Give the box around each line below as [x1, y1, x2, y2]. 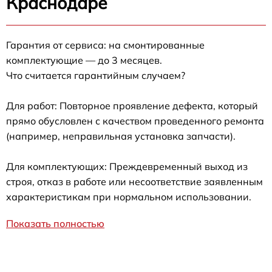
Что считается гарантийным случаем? [6, 69, 185, 81]
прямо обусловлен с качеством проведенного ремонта [6, 114, 264, 127]
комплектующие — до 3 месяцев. [6, 53, 162, 66]
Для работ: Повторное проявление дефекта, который [6, 99, 258, 112]
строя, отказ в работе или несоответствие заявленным [6, 175, 263, 188]
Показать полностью [6, 217, 104, 229]
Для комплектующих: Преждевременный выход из [6, 160, 248, 172]
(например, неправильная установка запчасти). [6, 129, 236, 142]
